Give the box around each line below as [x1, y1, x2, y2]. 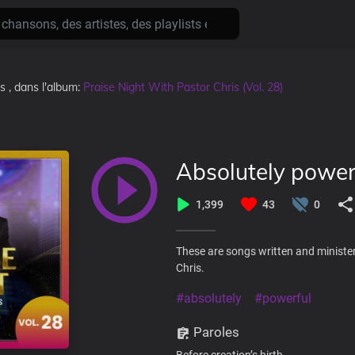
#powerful [254, 291, 311, 306]
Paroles [190, 324, 239, 340]
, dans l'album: [9, 79, 83, 94]
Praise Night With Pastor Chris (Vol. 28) [83, 79, 283, 94]
